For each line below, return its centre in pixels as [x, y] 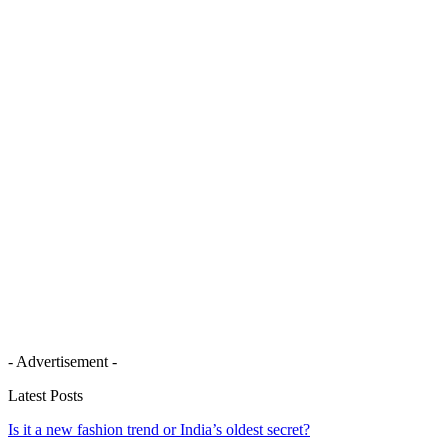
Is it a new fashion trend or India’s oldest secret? [159, 430]
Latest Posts [45, 396]
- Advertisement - [62, 362]
